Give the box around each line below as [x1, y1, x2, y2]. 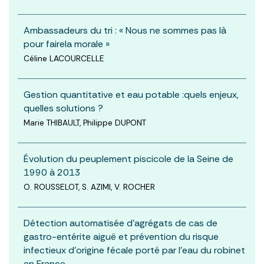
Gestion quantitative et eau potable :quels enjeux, [24, 88, 239, 101]
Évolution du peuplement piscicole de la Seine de [24, 152, 233, 165]
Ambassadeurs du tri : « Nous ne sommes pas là [24, 24, 226, 37]
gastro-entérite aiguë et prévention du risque [24, 230, 219, 243]
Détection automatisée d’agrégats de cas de [24, 216, 217, 229]
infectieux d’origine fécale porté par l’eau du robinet [24, 243, 245, 256]
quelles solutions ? [24, 101, 103, 114]
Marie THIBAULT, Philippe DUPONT [24, 117, 146, 128]
